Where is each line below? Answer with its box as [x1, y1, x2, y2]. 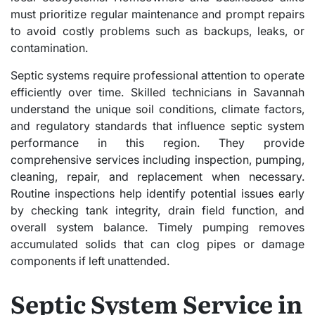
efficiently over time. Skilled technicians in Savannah [11, 84, 304, 99]
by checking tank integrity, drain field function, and [11, 202, 304, 217]
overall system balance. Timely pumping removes [11, 219, 304, 234]
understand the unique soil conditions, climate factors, [11, 101, 304, 116]
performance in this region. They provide [11, 135, 304, 150]
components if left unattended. [11, 253, 169, 268]
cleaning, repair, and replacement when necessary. [11, 169, 304, 184]
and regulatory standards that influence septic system [11, 118, 304, 133]
